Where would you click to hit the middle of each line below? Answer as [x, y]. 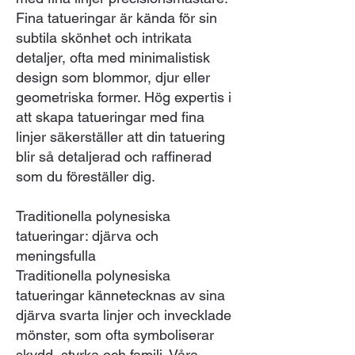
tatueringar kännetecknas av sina [120, 295]
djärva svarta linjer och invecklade [124, 315]
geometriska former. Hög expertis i [124, 97]
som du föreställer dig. [86, 176]
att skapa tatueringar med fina [110, 116]
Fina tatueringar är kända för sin [116, 17]
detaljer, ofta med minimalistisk [113, 57]
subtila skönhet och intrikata [104, 37]
